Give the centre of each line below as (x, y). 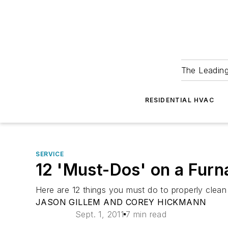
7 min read (146, 214)
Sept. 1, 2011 (100, 214)
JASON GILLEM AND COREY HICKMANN (121, 202)
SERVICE (50, 154)
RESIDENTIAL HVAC (179, 100)
